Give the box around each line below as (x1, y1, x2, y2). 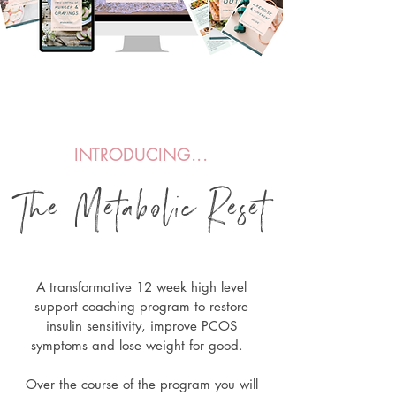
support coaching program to (34, 298, 209, 315)
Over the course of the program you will (25, 376, 258, 392)
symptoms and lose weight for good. (31, 337, 252, 354)
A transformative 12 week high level (36, 278, 247, 295)
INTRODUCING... (73, 144, 209, 165)
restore (209, 298, 248, 315)
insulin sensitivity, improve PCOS (46, 317, 237, 334)
